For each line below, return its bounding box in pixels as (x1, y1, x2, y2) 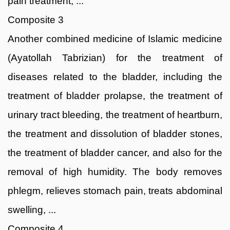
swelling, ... (8, 204, 56, 215)
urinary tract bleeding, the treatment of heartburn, (8, 109, 222, 120)
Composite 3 (8, 14, 64, 25)
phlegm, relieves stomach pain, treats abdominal (8, 185, 222, 196)
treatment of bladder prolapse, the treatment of (8, 90, 222, 101)
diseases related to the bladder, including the (8, 71, 222, 82)
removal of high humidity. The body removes (8, 166, 222, 177)
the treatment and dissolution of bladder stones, (8, 128, 222, 139)
